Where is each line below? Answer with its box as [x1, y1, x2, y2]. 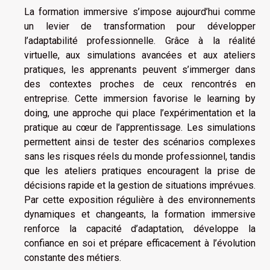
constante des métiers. [24, 252, 121, 264]
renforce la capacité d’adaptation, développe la [24, 223, 256, 235]
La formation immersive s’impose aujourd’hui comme [24, 6, 256, 18]
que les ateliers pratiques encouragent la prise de [24, 165, 256, 177]
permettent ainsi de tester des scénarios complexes [24, 136, 256, 148]
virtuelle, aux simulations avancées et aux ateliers [24, 49, 256, 61]
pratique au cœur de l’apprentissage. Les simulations [24, 122, 256, 134]
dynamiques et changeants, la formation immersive [24, 209, 256, 221]
